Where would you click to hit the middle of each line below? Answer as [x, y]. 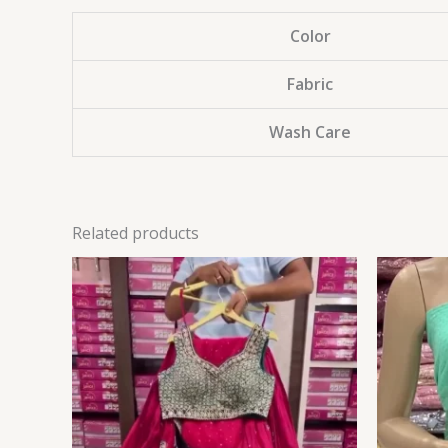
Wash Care [310, 131]
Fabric [310, 83]
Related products [135, 232]
